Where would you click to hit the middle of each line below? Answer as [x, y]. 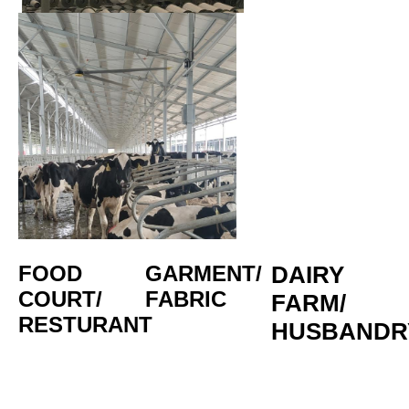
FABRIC [185, 299]
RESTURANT [85, 324]
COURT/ [60, 299]
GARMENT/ [203, 273]
